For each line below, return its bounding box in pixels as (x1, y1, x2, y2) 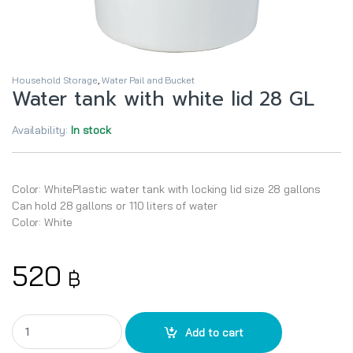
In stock (71, 123, 111, 138)
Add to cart (185, 325, 244, 340)
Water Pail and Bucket (102, 74, 195, 87)
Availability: (12, 123, 72, 138)
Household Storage (12, 74, 98, 87)
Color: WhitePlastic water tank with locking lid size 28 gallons (12, 182, 321, 197)
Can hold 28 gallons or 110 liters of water (12, 199, 218, 214)
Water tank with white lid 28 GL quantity (11, 314, 214, 329)
